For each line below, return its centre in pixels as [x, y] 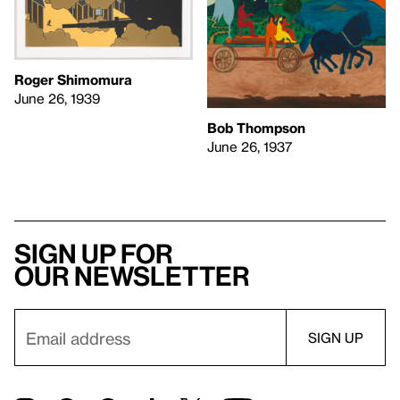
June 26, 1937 [250, 147]
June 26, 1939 [57, 99]
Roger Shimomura [73, 80]
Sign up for [94, 254]
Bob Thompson [256, 128]
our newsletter [132, 276]
